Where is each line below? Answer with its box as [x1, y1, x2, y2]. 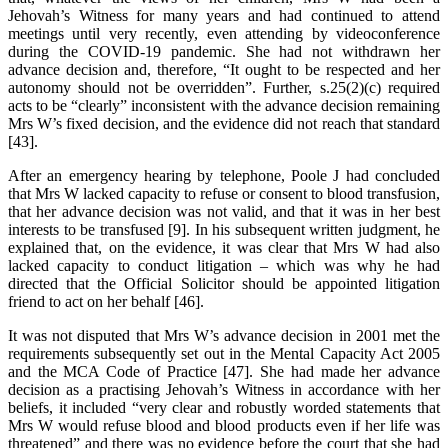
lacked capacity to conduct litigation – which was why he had [8, 257, 440, 275]
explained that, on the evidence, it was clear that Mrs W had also [8, 239, 440, 257]
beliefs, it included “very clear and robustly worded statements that [8, 399, 440, 417]
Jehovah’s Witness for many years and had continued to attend [8, 7, 440, 25]
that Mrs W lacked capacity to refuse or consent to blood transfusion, [8, 185, 440, 203]
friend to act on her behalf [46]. [8, 293, 204, 311]
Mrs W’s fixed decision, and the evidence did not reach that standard [8, 115, 440, 133]
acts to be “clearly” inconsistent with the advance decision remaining [8, 97, 440, 115]
